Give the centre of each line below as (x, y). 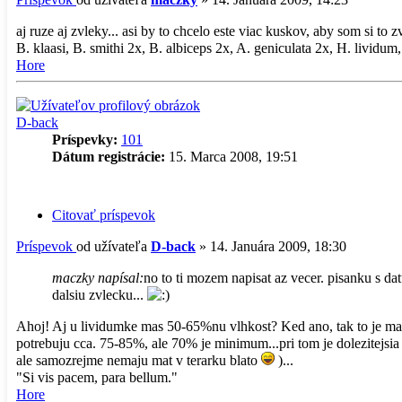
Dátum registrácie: (109, 157)
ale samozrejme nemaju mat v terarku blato (139, 360)
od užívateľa (114, 246)
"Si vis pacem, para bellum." (97, 377)
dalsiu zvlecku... (100, 294)
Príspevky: (85, 140)
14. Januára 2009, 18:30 (278, 246)
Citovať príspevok (104, 214)
